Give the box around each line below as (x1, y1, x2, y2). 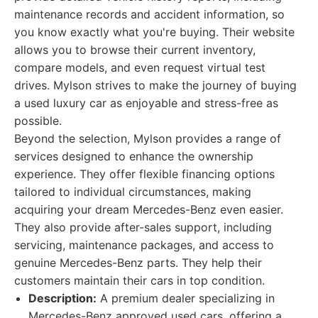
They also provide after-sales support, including (14, 220, 272, 234)
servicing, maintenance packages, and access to (14, 238, 274, 252)
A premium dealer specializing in (97, 291, 275, 305)
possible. (14, 114, 62, 128)
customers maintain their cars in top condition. (14, 273, 265, 287)
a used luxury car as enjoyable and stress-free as (14, 96, 278, 110)
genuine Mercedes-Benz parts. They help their (14, 256, 262, 270)
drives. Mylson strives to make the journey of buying (14, 78, 297, 92)
